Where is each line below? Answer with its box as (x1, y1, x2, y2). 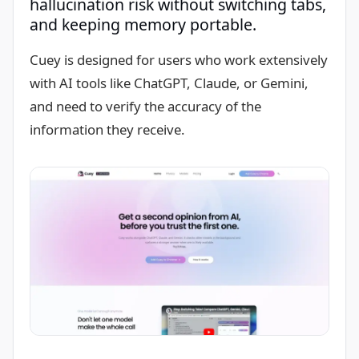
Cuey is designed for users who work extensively (30, 50, 328, 69)
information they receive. (30, 119, 185, 139)
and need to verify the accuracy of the (30, 96, 261, 115)
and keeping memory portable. (30, 14, 256, 35)
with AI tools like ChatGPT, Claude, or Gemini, (30, 73, 309, 92)
